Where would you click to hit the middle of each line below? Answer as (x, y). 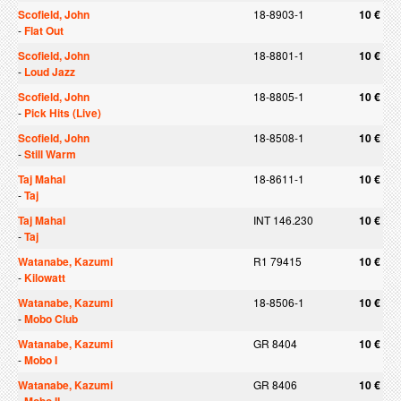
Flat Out (44, 30)
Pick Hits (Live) (63, 113)
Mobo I (41, 360)
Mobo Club (51, 319)
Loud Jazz (50, 72)
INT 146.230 (283, 220)
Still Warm (50, 154)
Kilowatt (45, 277)
